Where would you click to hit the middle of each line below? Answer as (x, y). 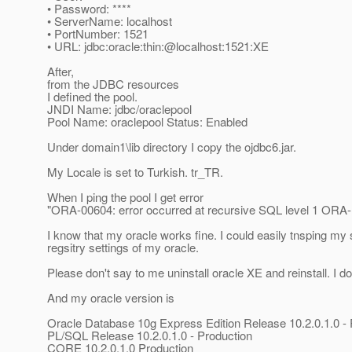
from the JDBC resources (113, 84)
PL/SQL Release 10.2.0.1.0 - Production (150, 335)
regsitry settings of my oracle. (123, 247)
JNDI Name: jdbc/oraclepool (119, 109)
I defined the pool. (92, 97)
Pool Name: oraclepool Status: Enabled (147, 122)
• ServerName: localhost (110, 21)
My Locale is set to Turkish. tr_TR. (135, 172)
